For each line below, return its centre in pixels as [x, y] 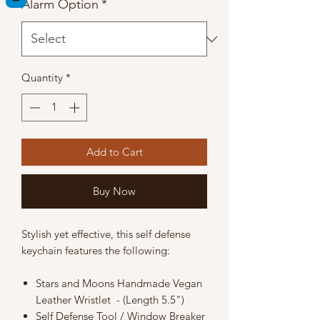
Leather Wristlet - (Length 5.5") [110, 299]
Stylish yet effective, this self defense [106, 234]
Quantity [42, 77]
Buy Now [114, 191]
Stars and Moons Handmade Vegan [119, 283]
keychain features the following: [99, 250]
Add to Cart [114, 151]
